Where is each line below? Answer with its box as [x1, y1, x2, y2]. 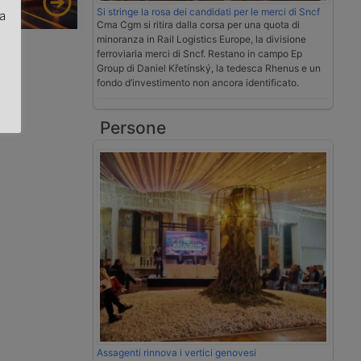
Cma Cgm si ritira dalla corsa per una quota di [97, 19, 300, 31]
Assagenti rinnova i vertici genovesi [97, 346, 256, 359]
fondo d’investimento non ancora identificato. [97, 77, 299, 89]
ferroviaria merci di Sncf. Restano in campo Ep [97, 48, 302, 60]
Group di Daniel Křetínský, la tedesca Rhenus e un [97, 62, 321, 75]
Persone [100, 118, 166, 139]
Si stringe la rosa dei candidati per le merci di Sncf [97, 6, 320, 19]
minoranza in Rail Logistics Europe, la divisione [97, 33, 306, 46]
